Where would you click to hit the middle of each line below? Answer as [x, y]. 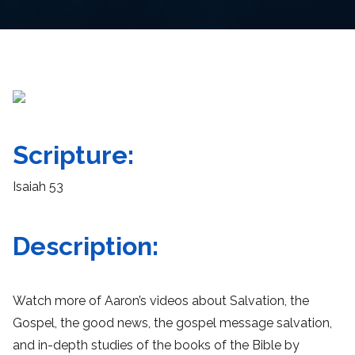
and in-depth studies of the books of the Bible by [156, 345]
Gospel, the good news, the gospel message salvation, [172, 323]
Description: [86, 246]
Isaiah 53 [38, 187]
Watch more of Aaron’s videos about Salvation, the [161, 300]
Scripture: [73, 155]
